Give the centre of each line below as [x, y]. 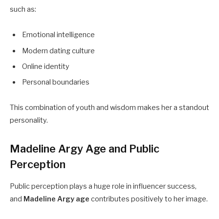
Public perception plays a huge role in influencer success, [103, 186]
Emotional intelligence [58, 35]
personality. [29, 120]
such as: [23, 10]
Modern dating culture [58, 51]
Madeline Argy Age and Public [85, 149]
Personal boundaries [56, 82]
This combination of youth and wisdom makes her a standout [109, 108]
